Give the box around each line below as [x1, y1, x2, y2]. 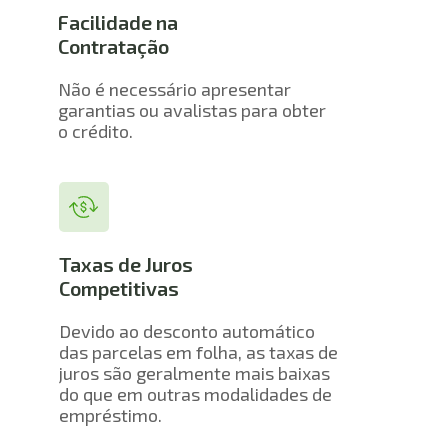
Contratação [57, 34, 169, 59]
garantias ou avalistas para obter [57, 98, 326, 121]
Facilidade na [57, 10, 178, 35]
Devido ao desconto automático [58, 319, 315, 342]
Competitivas [58, 276, 179, 301]
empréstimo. [58, 403, 162, 426]
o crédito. [57, 119, 133, 142]
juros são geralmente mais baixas [58, 361, 330, 384]
